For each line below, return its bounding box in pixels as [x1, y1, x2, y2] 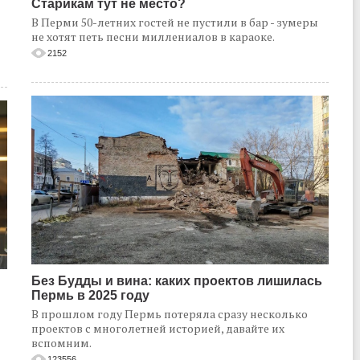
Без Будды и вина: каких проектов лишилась [31, 274, 322, 288]
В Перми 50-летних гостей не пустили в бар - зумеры [31, 14, 318, 31]
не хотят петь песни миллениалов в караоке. [31, 29, 275, 45]
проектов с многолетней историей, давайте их [31, 321, 284, 337]
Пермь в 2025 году [31, 288, 149, 303]
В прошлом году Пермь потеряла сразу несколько [31, 306, 308, 322]
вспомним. [31, 335, 92, 351]
